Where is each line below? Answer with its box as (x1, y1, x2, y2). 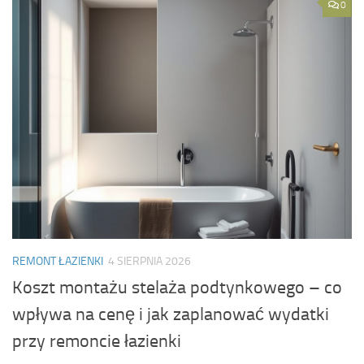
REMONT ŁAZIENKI (12, 254, 103, 269)
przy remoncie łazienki (12, 331, 181, 353)
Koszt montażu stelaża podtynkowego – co (12, 277, 342, 299)
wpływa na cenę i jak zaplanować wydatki (12, 304, 329, 326)
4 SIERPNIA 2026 (108, 254, 191, 269)
